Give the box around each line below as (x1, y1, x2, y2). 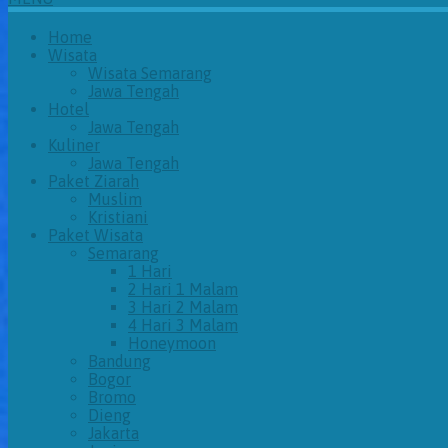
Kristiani (88, 208, 148, 226)
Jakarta (88, 424, 139, 442)
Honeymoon (128, 334, 216, 352)
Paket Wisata (48, 226, 143, 244)
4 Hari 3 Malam (128, 316, 238, 334)
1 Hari (128, 262, 172, 280)
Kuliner (48, 136, 100, 154)
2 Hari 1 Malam (128, 280, 238, 298)
